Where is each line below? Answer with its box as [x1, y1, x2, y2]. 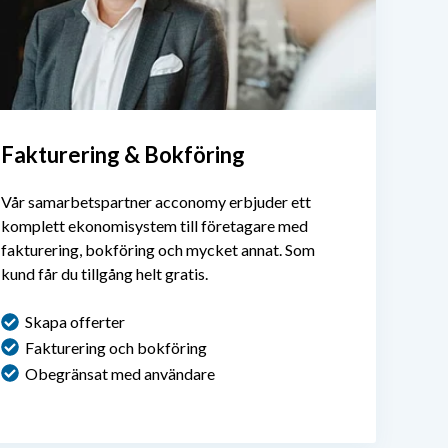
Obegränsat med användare [25, 363, 215, 383]
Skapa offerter [25, 311, 125, 331]
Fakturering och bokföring [25, 337, 207, 357]
